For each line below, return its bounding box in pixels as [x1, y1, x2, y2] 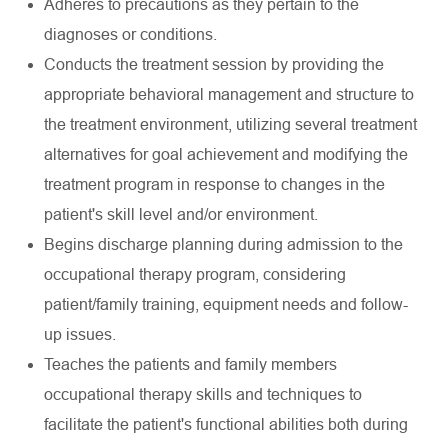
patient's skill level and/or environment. [44, 206, 318, 223]
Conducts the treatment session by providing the [44, 56, 384, 73]
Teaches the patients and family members [44, 356, 337, 373]
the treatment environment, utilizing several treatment [44, 116, 417, 133]
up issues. [44, 326, 116, 343]
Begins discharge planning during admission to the [44, 236, 403, 253]
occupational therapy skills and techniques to [44, 386, 362, 403]
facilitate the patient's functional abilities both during [44, 416, 408, 433]
